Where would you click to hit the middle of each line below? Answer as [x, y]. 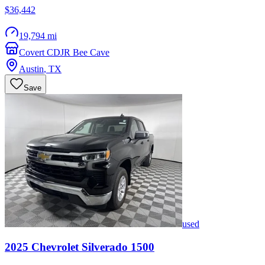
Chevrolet [55, 247]
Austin [31, 69]
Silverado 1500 [118, 247]
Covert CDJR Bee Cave [64, 53]
